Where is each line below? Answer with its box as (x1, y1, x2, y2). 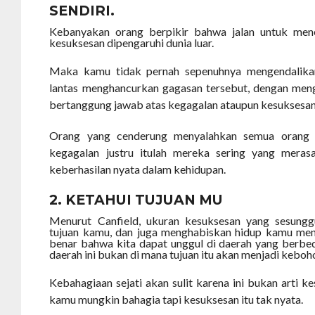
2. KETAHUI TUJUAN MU (49, 191, 224, 209)
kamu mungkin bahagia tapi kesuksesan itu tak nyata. (49, 292, 304, 307)
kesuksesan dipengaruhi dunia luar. (49, 36, 214, 50)
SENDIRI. (49, 2, 115, 20)
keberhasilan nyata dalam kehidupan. (49, 162, 226, 176)
